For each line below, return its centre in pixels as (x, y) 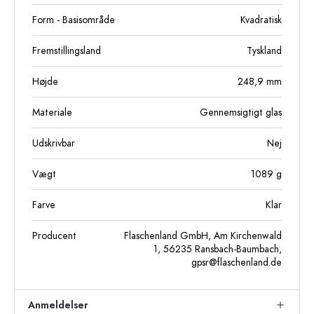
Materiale (52, 112)
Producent (54, 235)
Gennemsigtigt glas (241, 112)
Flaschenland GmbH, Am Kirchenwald (203, 235)
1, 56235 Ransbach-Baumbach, (218, 249)
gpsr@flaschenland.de (237, 262)
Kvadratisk (261, 20)
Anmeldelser (58, 305)
